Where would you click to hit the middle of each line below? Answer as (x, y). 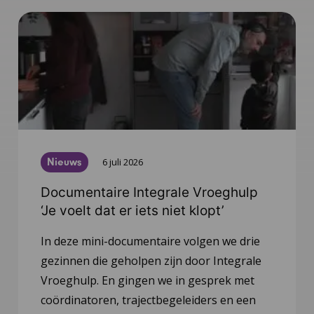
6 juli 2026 (122, 162)
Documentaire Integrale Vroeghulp (149, 193)
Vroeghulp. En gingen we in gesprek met (147, 281)
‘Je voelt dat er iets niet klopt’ (132, 211)
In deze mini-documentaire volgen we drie (150, 241)
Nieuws (64, 162)
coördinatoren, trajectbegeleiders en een (148, 300)
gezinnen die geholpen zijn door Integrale (151, 261)
